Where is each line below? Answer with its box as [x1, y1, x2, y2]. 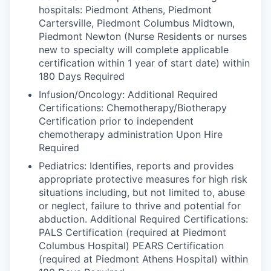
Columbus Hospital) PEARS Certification [39, 240, 224, 252]
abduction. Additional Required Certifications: [39, 213, 248, 225]
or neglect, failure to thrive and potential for [39, 200, 241, 212]
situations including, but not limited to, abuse [39, 186, 245, 198]
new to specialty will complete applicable [39, 44, 229, 56]
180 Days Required [39, 70, 125, 82]
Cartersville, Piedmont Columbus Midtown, [39, 17, 235, 29]
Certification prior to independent [39, 115, 194, 127]
